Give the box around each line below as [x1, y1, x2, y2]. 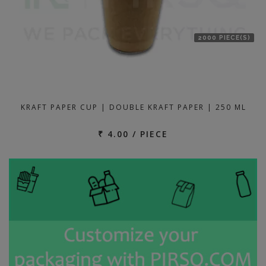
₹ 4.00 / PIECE [98, 128, 168, 140]
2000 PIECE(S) [198, 33, 251, 41]
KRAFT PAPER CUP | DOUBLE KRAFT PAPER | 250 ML [21, 102, 246, 112]
